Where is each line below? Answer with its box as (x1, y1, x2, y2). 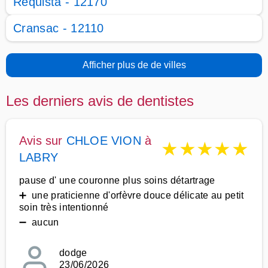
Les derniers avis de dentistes (6, 93, 194, 109)
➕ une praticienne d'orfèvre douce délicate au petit (19, 190, 244, 200)
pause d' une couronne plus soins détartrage (19, 175, 215, 185)
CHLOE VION (66, 134, 141, 147)
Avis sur (19, 134, 66, 147)
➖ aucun (19, 217, 59, 227)
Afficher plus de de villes (82, 60, 186, 70)
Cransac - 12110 (13, 22, 104, 35)
